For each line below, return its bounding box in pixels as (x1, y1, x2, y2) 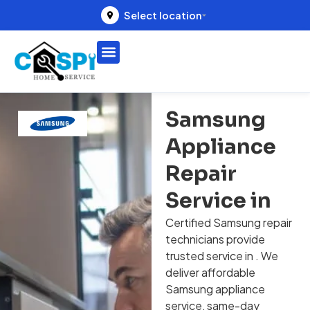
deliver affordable (165, 265, 255, 280)
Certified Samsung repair (165, 215, 292, 230)
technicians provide (165, 232, 265, 246)
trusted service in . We (165, 248, 278, 263)
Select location (123, 9, 202, 21)
